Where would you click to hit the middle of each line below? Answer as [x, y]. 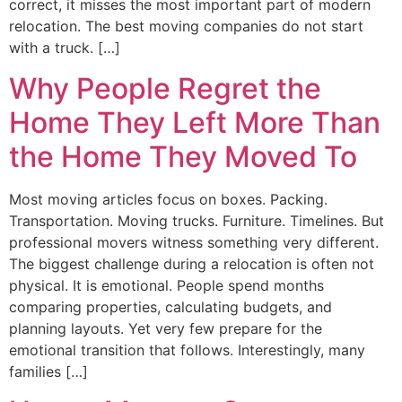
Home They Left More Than [195, 122]
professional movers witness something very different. [194, 242]
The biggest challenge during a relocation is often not [192, 263]
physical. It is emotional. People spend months [166, 285]
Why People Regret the [165, 88]
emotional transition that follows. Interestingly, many [187, 350]
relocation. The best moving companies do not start [186, 26]
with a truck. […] [65, 48]
